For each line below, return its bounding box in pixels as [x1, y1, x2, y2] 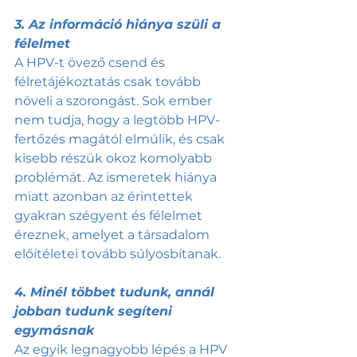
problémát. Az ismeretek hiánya [14, 170, 220, 186]
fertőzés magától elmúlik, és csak [14, 131, 228, 147]
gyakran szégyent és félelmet [14, 208, 206, 224]
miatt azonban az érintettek [14, 189, 196, 205]
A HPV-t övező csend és [14, 55, 168, 71]
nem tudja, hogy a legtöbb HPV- [14, 112, 220, 128]
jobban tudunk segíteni [14, 304, 176, 320]
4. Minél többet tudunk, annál [14, 284, 218, 300]
